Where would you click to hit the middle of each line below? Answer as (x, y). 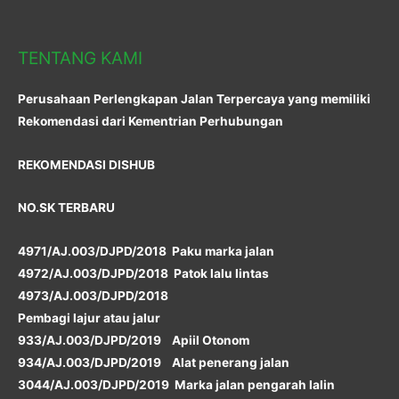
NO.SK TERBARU (66, 208)
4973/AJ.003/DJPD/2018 (94, 296)
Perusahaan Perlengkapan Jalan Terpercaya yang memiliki (194, 98)
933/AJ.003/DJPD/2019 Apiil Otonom (134, 341)
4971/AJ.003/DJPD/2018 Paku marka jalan (146, 252)
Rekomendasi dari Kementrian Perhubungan (151, 121)
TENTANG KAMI (80, 58)
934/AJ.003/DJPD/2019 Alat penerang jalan (154, 363)
